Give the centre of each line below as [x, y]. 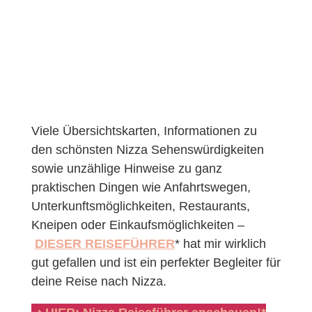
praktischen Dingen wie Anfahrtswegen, [141, 187]
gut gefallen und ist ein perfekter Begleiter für [156, 262]
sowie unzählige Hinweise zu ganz [126, 168]
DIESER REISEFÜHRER [104, 243]
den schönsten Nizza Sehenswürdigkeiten [147, 149]
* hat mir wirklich [220, 243]
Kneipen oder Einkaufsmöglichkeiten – [138, 225]
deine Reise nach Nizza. [99, 281]
